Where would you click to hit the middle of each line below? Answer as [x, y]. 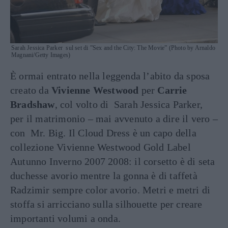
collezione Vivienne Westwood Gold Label [101, 147]
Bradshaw [33, 105]
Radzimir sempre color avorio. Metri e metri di [110, 190]
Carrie [172, 90]
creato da [31, 90]
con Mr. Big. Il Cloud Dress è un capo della [103, 133]
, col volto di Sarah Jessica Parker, [129, 105]
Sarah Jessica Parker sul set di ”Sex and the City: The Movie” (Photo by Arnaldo [113, 48]
